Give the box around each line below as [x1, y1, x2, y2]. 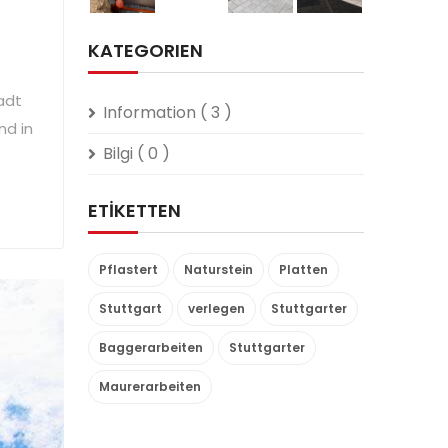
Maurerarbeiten [99, 378, 201, 395]
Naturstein [184, 261, 253, 278]
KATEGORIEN [88, 38, 203, 63]
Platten [279, 261, 328, 278]
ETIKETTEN [88, 198, 181, 223]
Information [103, 101, 200, 124]
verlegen [188, 300, 245, 317]
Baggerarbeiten [99, 339, 203, 356]
